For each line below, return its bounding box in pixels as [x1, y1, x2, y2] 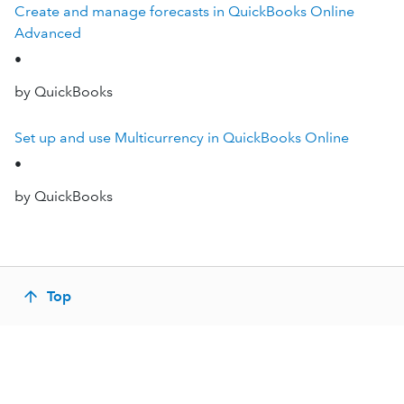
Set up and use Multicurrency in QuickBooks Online [14, 129, 349, 146]
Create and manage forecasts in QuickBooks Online [14, 3, 354, 20]
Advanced [14, 24, 81, 41]
